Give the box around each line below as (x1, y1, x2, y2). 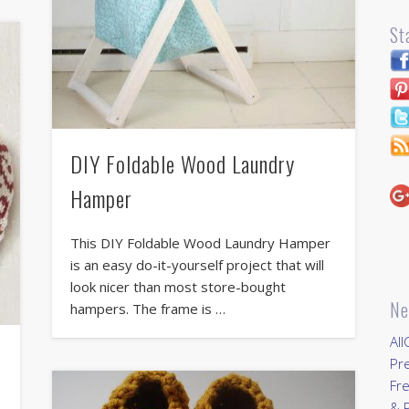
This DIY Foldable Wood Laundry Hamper (69, 234, 330, 253)
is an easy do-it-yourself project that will (69, 256, 324, 275)
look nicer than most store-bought (69, 278, 286, 297)
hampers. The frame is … (69, 299, 225, 319)
